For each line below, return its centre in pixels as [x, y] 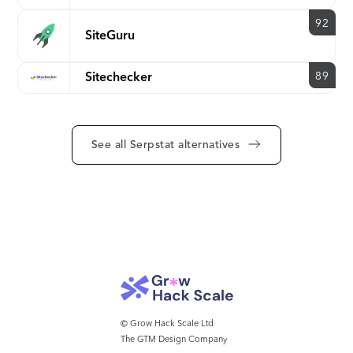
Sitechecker [119, 78]
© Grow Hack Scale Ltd [167, 325]
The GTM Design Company [173, 340]
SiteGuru [110, 36]
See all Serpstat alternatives [165, 145]
